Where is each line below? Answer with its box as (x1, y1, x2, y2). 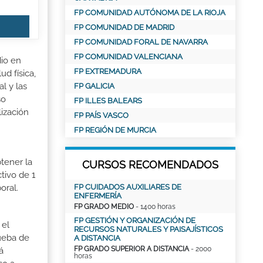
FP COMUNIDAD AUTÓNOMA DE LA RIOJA (74, 8, 225, 17)
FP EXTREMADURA (74, 67, 141, 76)
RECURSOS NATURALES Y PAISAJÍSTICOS (74, 225, 223, 234)
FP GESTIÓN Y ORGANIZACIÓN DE (74, 216, 195, 225)
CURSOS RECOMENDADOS (82, 159, 218, 171)
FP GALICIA (74, 82, 114, 90)
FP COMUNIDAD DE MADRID (74, 23, 174, 32)
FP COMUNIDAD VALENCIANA (74, 52, 183, 61)
